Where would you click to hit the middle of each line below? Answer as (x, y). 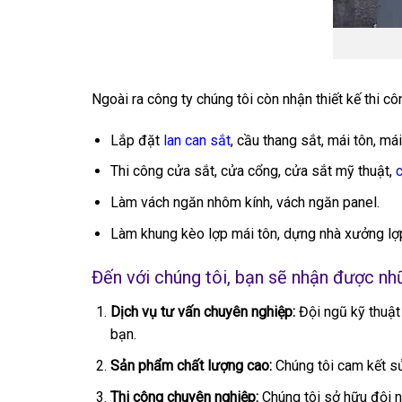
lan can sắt (197, 140)
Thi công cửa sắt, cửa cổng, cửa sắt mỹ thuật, (253, 171)
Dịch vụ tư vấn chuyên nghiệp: (202, 312)
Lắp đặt (136, 140)
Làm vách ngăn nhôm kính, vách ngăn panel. (245, 202)
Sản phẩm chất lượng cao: (191, 365)
